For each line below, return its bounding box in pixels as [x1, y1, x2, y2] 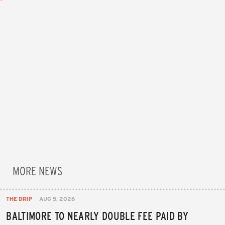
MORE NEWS [12, 162, 62, 178]
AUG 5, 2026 [39, 194, 75, 202]
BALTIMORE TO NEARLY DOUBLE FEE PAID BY [6, 207, 188, 223]
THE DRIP [6, 194, 33, 202]
